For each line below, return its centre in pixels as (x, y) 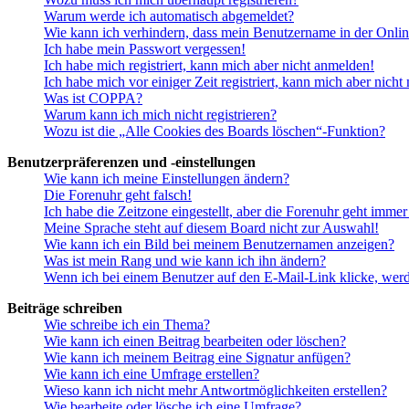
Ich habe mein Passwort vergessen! (145, 49)
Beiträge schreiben (65, 309)
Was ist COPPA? (93, 99)
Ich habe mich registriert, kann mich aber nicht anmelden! (209, 66)
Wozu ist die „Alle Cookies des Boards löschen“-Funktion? (215, 131)
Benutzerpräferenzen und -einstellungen (131, 163)
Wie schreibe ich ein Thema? (127, 325)
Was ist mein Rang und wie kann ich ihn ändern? (185, 261)
